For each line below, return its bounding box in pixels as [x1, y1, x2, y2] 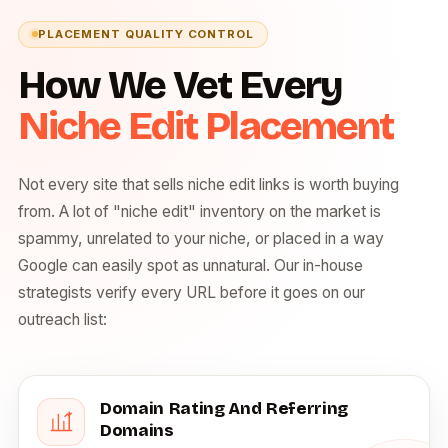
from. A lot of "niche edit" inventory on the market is [18, 201, 381, 221]
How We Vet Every [18, 61, 342, 109]
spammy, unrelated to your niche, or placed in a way [18, 228, 384, 248]
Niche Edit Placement [18, 102, 393, 150]
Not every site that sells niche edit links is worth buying [18, 174, 399, 194]
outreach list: [18, 309, 107, 329]
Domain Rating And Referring [100, 397, 348, 419]
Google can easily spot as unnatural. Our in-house [18, 255, 363, 275]
